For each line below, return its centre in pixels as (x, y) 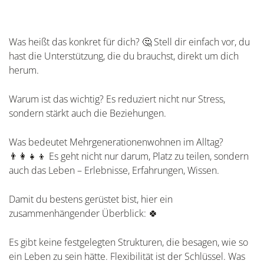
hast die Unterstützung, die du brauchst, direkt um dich (124, 56)
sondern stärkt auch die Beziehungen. (88, 113)
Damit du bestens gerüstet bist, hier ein (91, 199)
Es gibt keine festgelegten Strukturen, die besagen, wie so (128, 242)
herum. (24, 70)
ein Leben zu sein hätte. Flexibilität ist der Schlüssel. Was (127, 256)
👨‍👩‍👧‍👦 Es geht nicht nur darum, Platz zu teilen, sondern (129, 156)
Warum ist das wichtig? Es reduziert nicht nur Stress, (117, 99)
